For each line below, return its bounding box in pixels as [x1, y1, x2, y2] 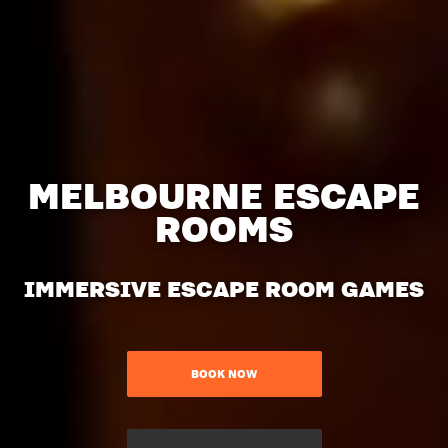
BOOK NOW [191, 365, 257, 382]
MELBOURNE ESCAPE [28, 170, 420, 220]
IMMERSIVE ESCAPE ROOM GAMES [24, 273, 424, 304]
